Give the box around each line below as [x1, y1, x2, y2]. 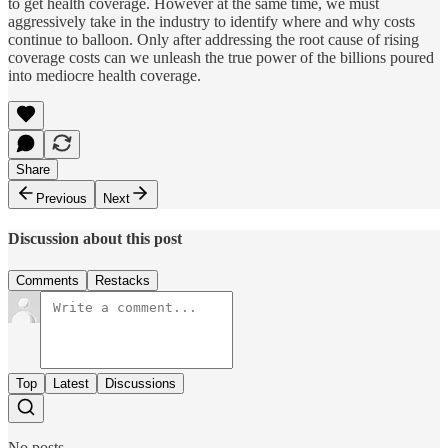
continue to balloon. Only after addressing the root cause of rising [8, 31, 419, 49]
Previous [36, 191, 87, 207]
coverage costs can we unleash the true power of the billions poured [8, 49, 434, 67]
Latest [53, 375, 89, 391]
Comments [16, 272, 79, 288]
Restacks [95, 272, 150, 288]
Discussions [105, 375, 176, 391]
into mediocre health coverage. [8, 67, 201, 85]
